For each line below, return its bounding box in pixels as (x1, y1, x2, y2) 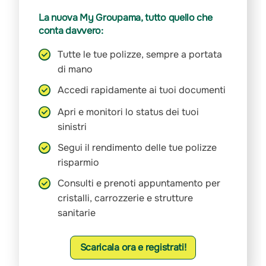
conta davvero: (39, 24, 103, 37)
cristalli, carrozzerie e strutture (58, 192, 193, 205)
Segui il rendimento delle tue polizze (58, 141, 217, 154)
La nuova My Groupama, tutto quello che (39, 11, 213, 24)
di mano (58, 63, 93, 76)
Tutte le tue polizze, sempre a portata (58, 48, 222, 61)
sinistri (58, 121, 87, 134)
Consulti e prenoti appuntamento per (58, 177, 220, 190)
